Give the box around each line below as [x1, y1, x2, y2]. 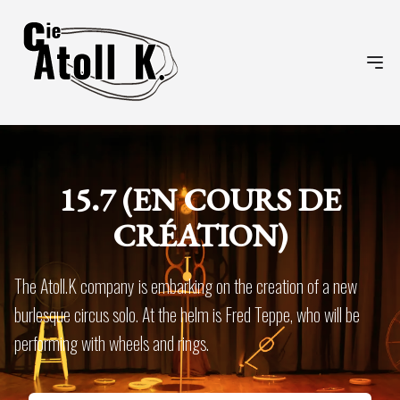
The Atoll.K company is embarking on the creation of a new [14, 272, 357, 299]
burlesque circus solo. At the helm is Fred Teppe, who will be [14, 301, 360, 328]
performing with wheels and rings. [14, 329, 209, 356]
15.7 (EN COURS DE [59, 179, 341, 221]
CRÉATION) [112, 214, 287, 256]
